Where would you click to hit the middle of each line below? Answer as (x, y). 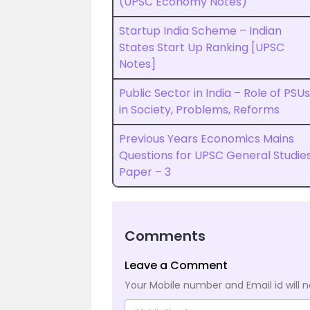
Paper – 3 (145, 172)
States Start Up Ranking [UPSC (202, 47)
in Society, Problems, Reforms (199, 110)
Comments (165, 236)
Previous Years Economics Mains (207, 139)
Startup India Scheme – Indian (200, 31)
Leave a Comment (176, 265)
